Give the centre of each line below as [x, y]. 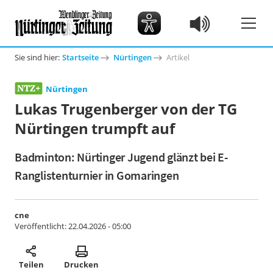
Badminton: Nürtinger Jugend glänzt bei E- [121, 157]
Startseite [80, 57]
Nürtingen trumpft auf [95, 128]
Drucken [81, 264]
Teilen [31, 264]
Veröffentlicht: [41, 226]
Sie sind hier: [37, 57]
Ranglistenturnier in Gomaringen [97, 175]
